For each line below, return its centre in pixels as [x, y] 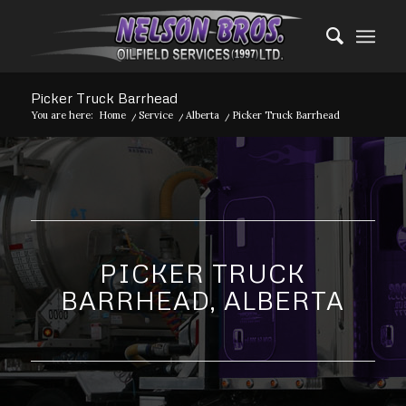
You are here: [62, 115]
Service [155, 115]
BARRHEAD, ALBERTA [203, 300]
